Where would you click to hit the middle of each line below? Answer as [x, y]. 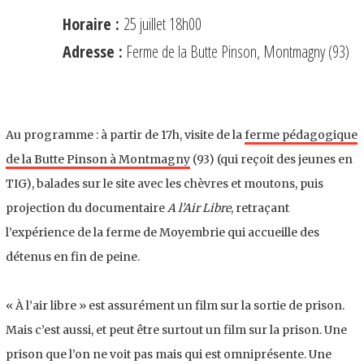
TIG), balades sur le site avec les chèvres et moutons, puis [164, 183]
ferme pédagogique [301, 134]
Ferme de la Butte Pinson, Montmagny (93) [236, 51]
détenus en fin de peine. [72, 256]
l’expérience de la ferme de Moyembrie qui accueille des [162, 232]
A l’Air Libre [199, 208]
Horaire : [93, 24]
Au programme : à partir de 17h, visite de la [125, 134]
